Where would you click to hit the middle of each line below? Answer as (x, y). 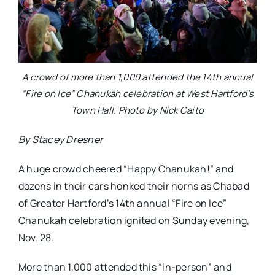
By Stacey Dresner (61, 139)
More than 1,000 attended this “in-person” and (125, 267)
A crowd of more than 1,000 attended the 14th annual (137, 77)
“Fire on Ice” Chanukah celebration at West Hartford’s (137, 93)
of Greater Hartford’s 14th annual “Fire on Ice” (122, 203)
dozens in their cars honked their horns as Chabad (134, 186)
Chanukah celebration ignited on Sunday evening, (134, 220)
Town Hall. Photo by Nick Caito (137, 110)
